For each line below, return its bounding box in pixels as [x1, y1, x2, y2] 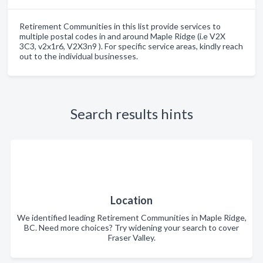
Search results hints [70, 105, 193, 122]
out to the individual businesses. [19, 51, 138, 61]
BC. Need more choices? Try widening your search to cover [24, 222, 239, 232]
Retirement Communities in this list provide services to [19, 21, 221, 31]
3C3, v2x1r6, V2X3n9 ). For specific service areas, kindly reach [19, 41, 243, 51]
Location [110, 194, 153, 207]
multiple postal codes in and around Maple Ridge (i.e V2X [19, 31, 225, 41]
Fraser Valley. [107, 232, 156, 242]
